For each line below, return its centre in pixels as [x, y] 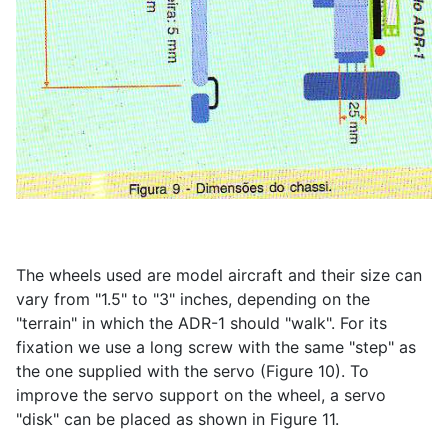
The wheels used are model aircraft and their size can [219, 274]
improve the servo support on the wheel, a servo [201, 394]
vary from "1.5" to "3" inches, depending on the [193, 298]
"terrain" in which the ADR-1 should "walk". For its [201, 322]
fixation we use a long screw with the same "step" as [216, 346]
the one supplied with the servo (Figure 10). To [192, 370]
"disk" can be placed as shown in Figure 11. [177, 418]
